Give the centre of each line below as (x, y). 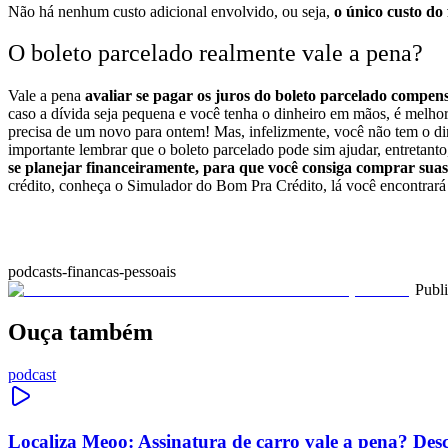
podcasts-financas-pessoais (92, 272)
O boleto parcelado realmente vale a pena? (215, 53)
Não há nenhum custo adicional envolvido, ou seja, (171, 11)
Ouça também (80, 332)
